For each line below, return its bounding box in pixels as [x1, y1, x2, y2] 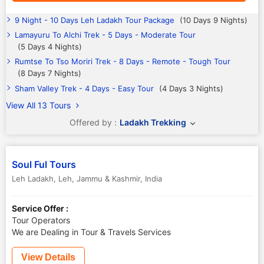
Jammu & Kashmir [77, 174, 140, 183]
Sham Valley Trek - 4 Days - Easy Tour [15, 84, 156, 93]
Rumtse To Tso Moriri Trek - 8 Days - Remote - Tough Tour [15, 57, 230, 66]
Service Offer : [12, 203, 68, 213]
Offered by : [70, 117, 117, 127]
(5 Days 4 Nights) [18, 42, 82, 51]
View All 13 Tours [6, 100, 73, 110]
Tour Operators [12, 215, 70, 225]
